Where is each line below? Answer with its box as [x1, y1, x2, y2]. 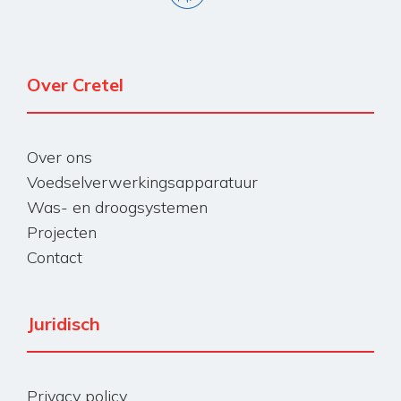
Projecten [27, 221, 97, 243]
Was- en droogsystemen [27, 196, 208, 218]
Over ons [27, 146, 92, 167]
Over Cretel [27, 73, 124, 96]
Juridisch [27, 311, 100, 335]
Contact [27, 246, 82, 268]
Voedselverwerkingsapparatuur [27, 171, 258, 192]
